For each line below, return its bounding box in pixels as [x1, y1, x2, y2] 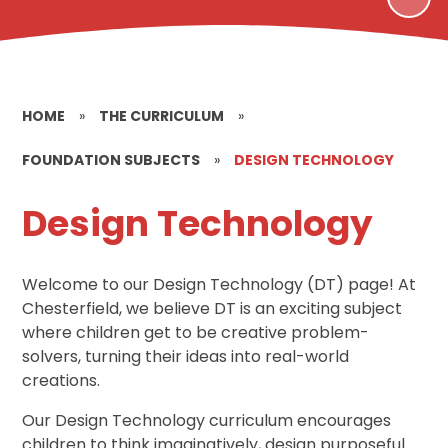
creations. [22, 368, 101, 392]
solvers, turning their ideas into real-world [22, 344, 350, 368]
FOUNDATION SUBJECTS [22, 149, 201, 170]
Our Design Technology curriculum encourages [22, 408, 392, 432]
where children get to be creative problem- [22, 320, 370, 344]
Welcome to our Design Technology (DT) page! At [22, 272, 417, 296]
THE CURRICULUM [99, 105, 225, 126]
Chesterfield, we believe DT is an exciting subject [22, 296, 403, 320]
